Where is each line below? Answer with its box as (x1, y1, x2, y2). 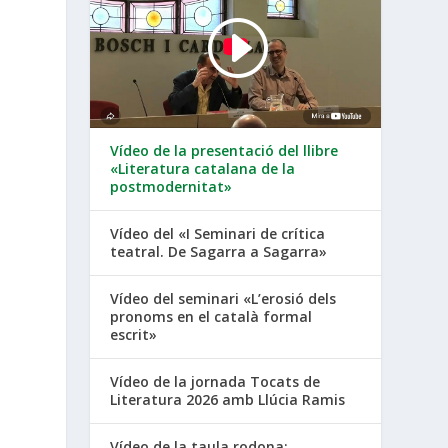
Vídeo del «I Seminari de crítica (110, 223, 326, 243)
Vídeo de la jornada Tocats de (110, 371, 321, 391)
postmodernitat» (110, 176, 233, 196)
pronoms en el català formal (110, 306, 313, 326)
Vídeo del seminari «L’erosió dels (110, 288, 337, 308)
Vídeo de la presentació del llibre (110, 140, 339, 160)
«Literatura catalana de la (110, 158, 296, 178)
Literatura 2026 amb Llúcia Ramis (110, 389, 346, 409)
